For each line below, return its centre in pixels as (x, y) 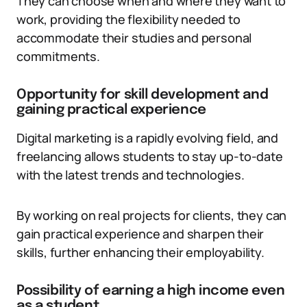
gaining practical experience (111, 110)
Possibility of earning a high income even (151, 291)
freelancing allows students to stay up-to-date (150, 156)
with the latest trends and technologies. (131, 175)
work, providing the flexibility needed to (128, 19)
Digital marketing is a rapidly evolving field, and (148, 138)
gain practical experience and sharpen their (140, 234)
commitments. (58, 56)
